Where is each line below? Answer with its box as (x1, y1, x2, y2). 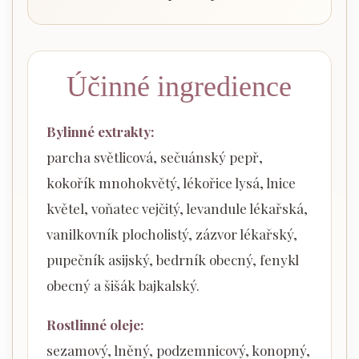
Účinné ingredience (67, 71, 292, 103)
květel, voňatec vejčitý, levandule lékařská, (46, 200, 308, 218)
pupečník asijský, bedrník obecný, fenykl (46, 251, 299, 269)
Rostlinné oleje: (46, 316, 144, 334)
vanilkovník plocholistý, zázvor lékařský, (46, 225, 297, 244)
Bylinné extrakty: (46, 123, 155, 141)
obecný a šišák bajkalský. (46, 276, 200, 295)
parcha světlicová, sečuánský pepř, (46, 148, 263, 167)
